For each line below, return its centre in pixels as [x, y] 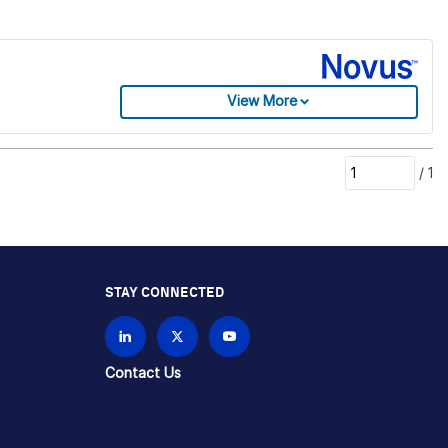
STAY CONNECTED [164, 292]
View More [261, 101]
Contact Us [142, 372]
